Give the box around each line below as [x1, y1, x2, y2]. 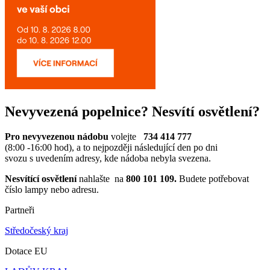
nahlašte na [77, 174, 126, 184]
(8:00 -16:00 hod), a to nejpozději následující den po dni [5, 142, 218, 153]
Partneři [5, 205, 34, 216]
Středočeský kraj [5, 225, 68, 236]
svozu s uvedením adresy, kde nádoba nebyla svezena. [5, 153, 213, 164]
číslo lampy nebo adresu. [5, 184, 99, 195]
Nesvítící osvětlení [5, 174, 77, 184]
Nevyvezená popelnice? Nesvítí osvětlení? [5, 103, 260, 119]
